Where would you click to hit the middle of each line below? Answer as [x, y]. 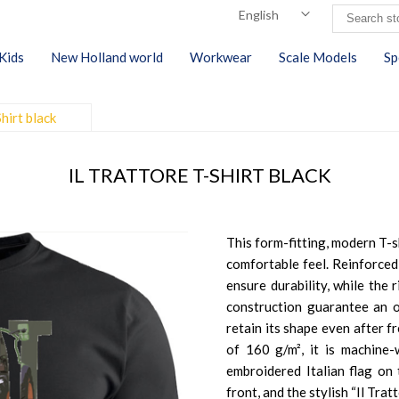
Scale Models [318, 57]
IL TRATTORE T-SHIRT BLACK [199, 175]
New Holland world [107, 57]
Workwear [221, 57]
